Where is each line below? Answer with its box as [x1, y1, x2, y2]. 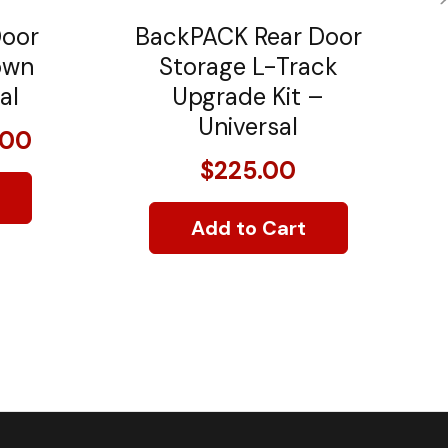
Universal [198, 110, 298, 142]
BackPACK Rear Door [134, 20, 362, 52]
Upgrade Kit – [172, 80, 324, 112]
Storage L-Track [158, 50, 338, 82]
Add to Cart [190, 214, 306, 241]
